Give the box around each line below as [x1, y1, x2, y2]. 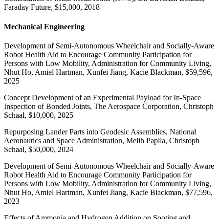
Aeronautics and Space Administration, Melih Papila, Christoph [4, 136, 199, 145]
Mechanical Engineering [4, 22, 85, 31]
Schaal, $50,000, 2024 [4, 145, 73, 153]
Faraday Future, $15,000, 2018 [4, 3, 102, 12]
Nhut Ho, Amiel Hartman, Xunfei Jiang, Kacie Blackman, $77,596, [4, 188, 213, 197]
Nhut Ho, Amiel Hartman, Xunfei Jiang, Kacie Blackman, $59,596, [4, 67, 213, 76]
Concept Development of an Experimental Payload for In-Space [4, 93, 201, 102]
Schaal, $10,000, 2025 [4, 110, 73, 119]
